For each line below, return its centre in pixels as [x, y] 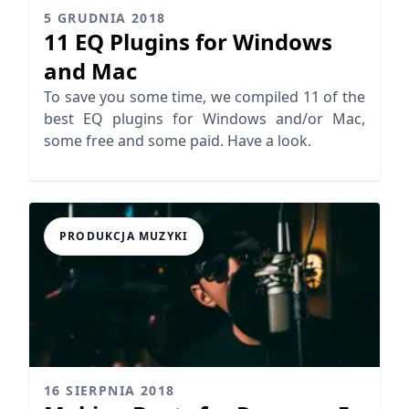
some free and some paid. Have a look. [178, 140]
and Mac [90, 70]
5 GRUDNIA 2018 [105, 17]
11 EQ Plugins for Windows [188, 41]
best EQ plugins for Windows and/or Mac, [204, 118]
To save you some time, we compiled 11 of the [204, 96]
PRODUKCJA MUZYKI [124, 236]
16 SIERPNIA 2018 [110, 390]
